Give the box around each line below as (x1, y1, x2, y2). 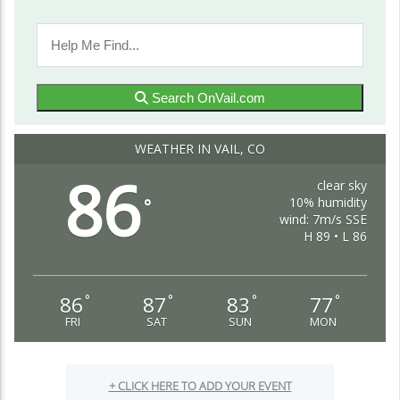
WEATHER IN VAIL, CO (135, 140, 265, 157)
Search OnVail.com (148, 90, 265, 105)
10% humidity (289, 194, 368, 211)
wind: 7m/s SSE (279, 211, 368, 228)
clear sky (317, 177, 368, 194)
